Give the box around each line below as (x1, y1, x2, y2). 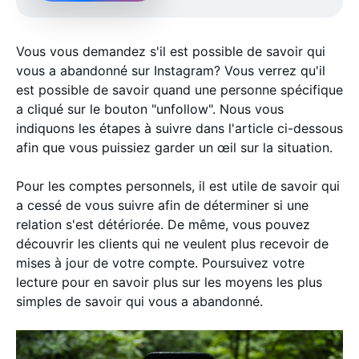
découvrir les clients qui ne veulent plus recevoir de (16, 236, 329, 252)
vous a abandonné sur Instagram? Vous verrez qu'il (16, 63, 325, 79)
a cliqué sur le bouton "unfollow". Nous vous (16, 101, 284, 117)
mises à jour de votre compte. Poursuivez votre (16, 255, 305, 271)
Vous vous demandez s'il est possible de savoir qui (16, 43, 325, 59)
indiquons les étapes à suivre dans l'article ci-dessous (16, 120, 343, 136)
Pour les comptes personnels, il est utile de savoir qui (16, 178, 340, 194)
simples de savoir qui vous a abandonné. (16, 293, 263, 309)
